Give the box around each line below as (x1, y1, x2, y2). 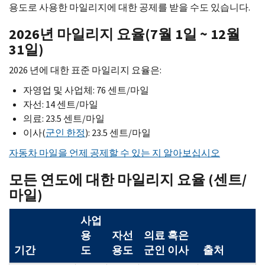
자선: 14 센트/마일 (23, 98, 98, 111)
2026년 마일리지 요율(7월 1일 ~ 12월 (9, 24, 240, 44)
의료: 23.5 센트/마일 (23, 112, 105, 125)
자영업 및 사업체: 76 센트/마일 (23, 83, 149, 96)
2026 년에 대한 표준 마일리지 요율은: (9, 63, 161, 76)
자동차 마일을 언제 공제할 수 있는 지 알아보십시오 (9, 146, 220, 159)
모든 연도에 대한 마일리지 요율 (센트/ (9, 170, 247, 189)
